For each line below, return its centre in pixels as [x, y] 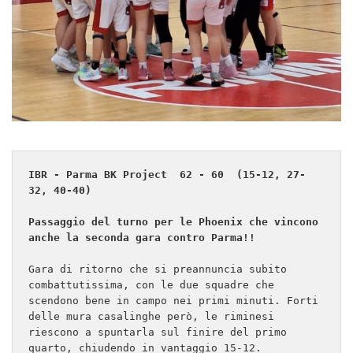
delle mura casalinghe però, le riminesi [151, 316]
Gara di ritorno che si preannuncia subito [158, 269]
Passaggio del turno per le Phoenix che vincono [173, 221]
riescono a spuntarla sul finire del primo [158, 332]
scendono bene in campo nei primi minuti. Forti [173, 300]
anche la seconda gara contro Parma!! [142, 237]
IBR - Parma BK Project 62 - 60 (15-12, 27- [167, 174]
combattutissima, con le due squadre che [151, 284]
